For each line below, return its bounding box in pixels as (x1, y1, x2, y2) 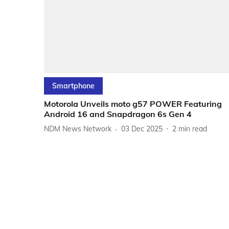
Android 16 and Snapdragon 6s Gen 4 (44, 108, 192, 119)
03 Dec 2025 (121, 124, 163, 134)
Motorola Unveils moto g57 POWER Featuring (44, 98, 222, 109)
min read (178, 124, 207, 134)
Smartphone (52, 81, 95, 90)
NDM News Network (44, 124, 111, 134)
